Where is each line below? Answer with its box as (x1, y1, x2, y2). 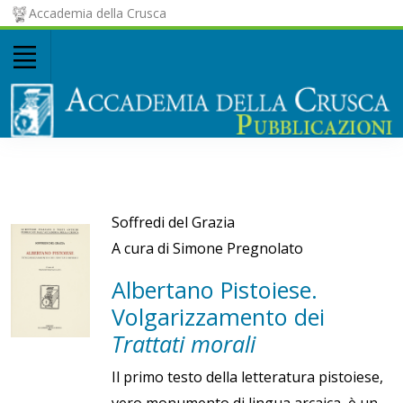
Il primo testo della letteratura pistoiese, (112, 367, 383, 387)
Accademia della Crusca (28, 4, 166, 22)
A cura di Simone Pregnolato (112, 238, 303, 258)
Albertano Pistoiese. (112, 274, 318, 305)
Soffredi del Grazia (112, 212, 235, 232)
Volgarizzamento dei (112, 301, 325, 332)
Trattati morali (112, 328, 255, 359)
